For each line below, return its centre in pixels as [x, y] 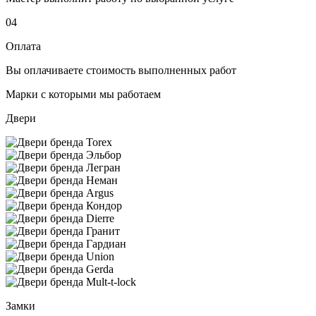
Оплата [23, 47]
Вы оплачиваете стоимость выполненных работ [121, 71]
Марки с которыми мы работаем [83, 95]
